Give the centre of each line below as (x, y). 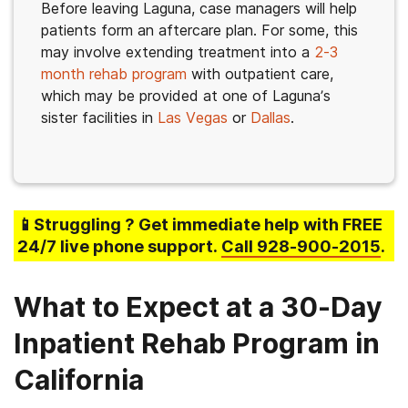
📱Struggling (71, 224)
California (79, 380)
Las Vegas (193, 117)
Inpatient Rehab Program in (197, 343)
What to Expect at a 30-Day (198, 307)
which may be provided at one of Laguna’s (186, 96)
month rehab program (114, 74)
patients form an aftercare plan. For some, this (199, 30)
